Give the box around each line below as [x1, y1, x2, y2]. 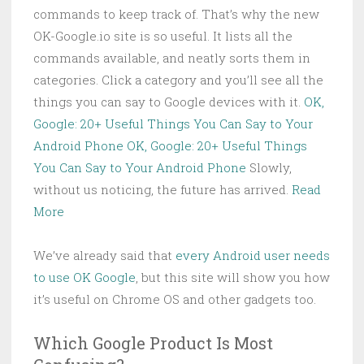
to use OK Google [33, 269, 136, 286]
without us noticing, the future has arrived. [33, 181, 292, 198]
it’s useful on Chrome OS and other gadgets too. [33, 291, 316, 308]
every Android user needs [175, 247, 330, 264]
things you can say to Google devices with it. [33, 93, 304, 110]
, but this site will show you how [136, 269, 330, 286]
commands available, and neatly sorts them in [33, 50, 310, 67]
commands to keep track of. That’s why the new [33, 6, 319, 23]
